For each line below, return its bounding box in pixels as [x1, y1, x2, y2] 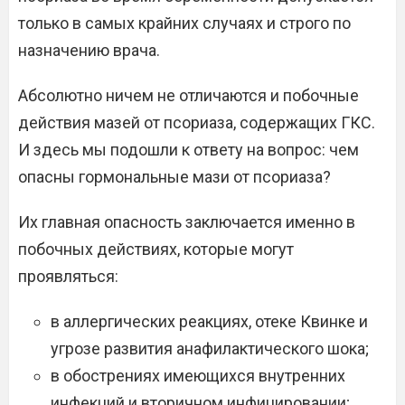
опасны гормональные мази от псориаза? [18, 167, 331, 186]
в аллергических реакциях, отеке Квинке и [51, 312, 368, 331]
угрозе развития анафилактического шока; [51, 339, 369, 358]
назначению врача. [18, 41, 160, 60]
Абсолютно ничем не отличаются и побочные [18, 86, 359, 105]
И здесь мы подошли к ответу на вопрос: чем [18, 140, 359, 159]
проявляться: [18, 267, 118, 286]
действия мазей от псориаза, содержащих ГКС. [18, 113, 375, 132]
